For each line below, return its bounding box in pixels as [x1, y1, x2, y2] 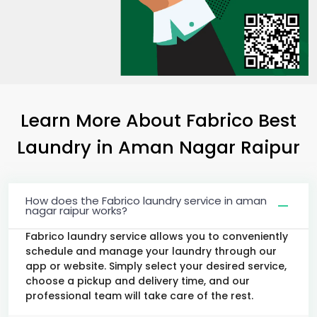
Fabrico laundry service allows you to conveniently [25, 229, 288, 243]
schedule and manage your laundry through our [25, 243, 277, 258]
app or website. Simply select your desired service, [25, 258, 287, 273]
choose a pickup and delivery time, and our [25, 273, 250, 288]
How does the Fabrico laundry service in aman [25, 192, 267, 208]
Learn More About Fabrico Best [21, 107, 296, 133]
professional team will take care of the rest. [25, 288, 253, 303]
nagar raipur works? [25, 202, 127, 218]
